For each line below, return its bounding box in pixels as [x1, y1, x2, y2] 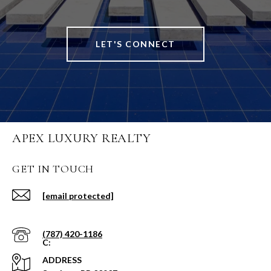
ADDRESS [42, 255, 82, 265]
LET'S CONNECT [96, 39, 175, 49]
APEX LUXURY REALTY [12, 131, 151, 146]
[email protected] [42, 191, 114, 201]
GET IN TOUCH [12, 162, 94, 175]
